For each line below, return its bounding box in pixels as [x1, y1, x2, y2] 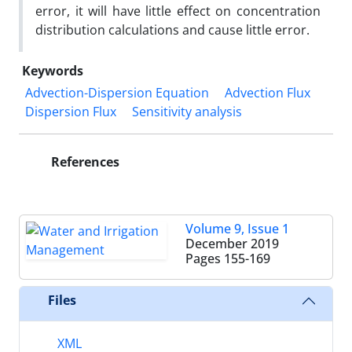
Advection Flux [225, 83, 310, 101]
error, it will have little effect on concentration [35, 2, 321, 20]
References [48, 152, 119, 170]
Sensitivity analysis [132, 102, 242, 120]
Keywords [22, 61, 83, 79]
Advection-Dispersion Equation [25, 83, 209, 101]
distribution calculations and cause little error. [35, 20, 310, 38]
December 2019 [185, 234, 279, 252]
